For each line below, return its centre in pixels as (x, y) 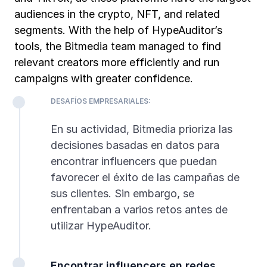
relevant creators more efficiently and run (117, 63)
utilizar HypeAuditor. (101, 226)
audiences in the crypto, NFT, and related (117, 14)
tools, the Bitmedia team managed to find (118, 46)
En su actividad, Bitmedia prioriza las (141, 129)
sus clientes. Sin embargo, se (122, 194)
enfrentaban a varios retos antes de (139, 210)
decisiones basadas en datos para (135, 145)
